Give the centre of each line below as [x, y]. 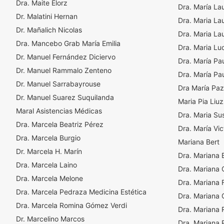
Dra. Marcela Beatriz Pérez [60, 124]
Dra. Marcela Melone [49, 178]
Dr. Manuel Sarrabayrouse [58, 84]
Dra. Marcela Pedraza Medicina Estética [81, 192]
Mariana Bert [198, 142]
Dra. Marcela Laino [46, 165]
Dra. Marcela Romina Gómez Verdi [71, 205]
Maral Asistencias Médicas [59, 111]
